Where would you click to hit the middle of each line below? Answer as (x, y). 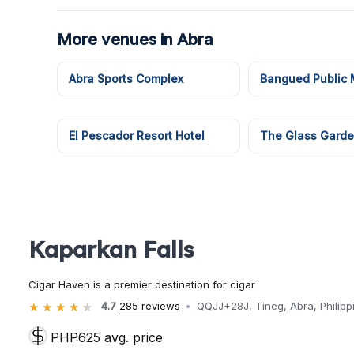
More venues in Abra (135, 40)
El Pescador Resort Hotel (137, 136)
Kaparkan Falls (111, 249)
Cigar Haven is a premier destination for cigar (142, 285)
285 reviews (150, 306)
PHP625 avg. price (107, 338)
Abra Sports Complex (126, 79)
